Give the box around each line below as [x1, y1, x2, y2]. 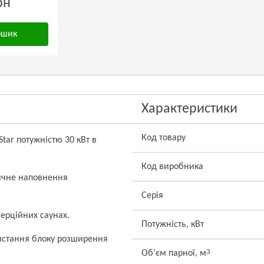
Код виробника [141, 162, 203, 171]
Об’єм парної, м [141, 249, 206, 258]
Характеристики [141, 102, 237, 116]
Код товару [141, 133, 186, 143]
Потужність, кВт [141, 220, 204, 229]
